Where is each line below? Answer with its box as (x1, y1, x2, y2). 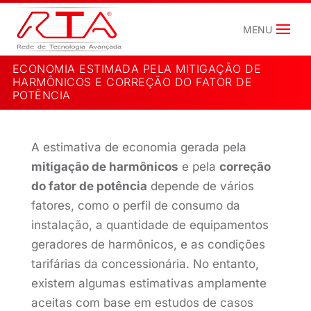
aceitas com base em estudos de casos (31, 296, 253, 310)
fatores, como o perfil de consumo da (31, 199, 240, 212)
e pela (178, 160, 219, 174)
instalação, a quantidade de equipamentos (31, 218, 269, 232)
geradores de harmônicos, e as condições (31, 237, 265, 251)
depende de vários (146, 179, 254, 193)
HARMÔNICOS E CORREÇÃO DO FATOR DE (12, 75, 253, 89)
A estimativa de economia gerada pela (31, 140, 246, 154)
